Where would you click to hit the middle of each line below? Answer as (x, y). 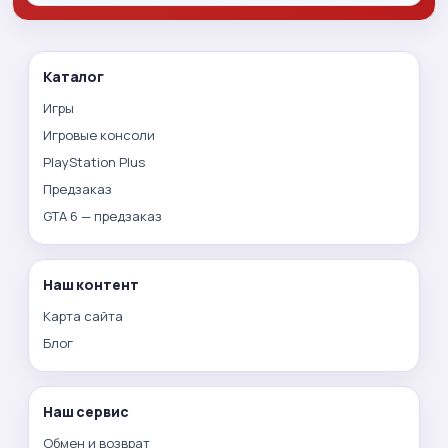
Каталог (74, 77)
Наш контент (91, 285)
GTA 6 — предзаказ (102, 216)
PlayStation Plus (94, 162)
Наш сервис (86, 412)
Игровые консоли (99, 135)
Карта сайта (83, 316)
